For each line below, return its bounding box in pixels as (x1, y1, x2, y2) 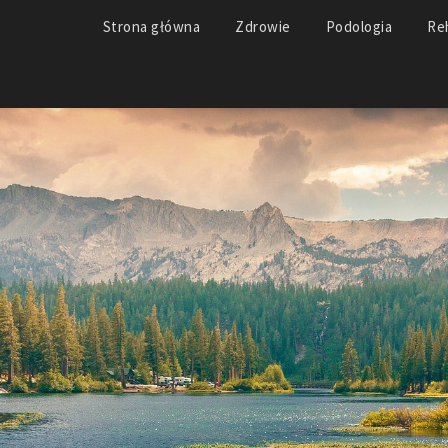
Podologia (325, 17, 392, 36)
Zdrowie (235, 17, 291, 36)
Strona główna (102, 17, 200, 36)
